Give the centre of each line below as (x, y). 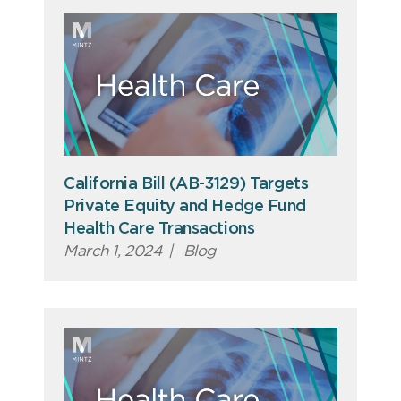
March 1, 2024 (113, 252)
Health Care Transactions (159, 230)
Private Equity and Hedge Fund (185, 207)
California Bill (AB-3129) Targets (186, 185)
